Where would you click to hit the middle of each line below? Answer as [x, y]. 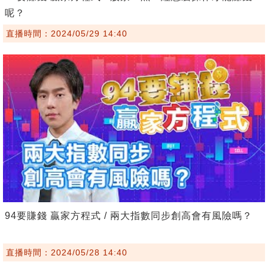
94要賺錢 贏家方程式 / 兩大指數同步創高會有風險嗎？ [129, 215]
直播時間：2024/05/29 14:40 [67, 34]
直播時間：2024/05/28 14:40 [67, 252]
